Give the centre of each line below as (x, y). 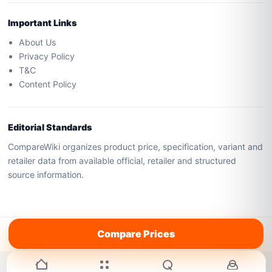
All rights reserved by (114, 232)
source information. (46, 175)
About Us (38, 42)
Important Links (42, 23)
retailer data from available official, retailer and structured (122, 161)
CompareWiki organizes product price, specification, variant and (136, 147)
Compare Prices (136, 234)
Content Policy (48, 84)
